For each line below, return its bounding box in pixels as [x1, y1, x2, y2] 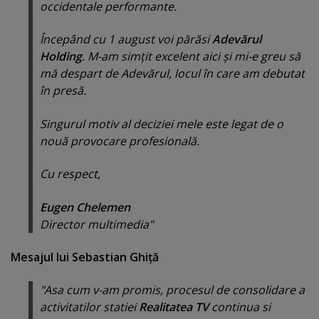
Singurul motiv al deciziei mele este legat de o [40, 115, 283, 132]
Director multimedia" [40, 216, 153, 232]
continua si [209, 299, 271, 315]
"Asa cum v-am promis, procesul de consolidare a [40, 282, 305, 298]
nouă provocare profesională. [40, 132, 199, 149]
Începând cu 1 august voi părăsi [40, 31, 212, 48]
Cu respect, [40, 166, 100, 182]
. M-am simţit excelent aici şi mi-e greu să [82, 48, 300, 65]
